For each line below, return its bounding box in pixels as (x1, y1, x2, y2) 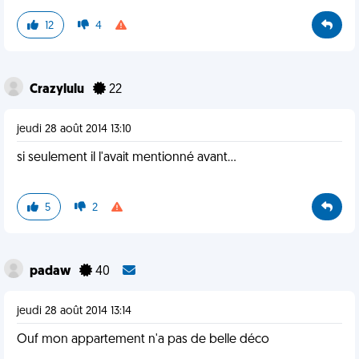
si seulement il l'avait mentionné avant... (17, 151, 236, 164)
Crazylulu (30, 83, 87, 96)
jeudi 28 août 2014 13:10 (17, 123, 131, 135)
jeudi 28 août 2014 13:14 (17, 305, 131, 317)
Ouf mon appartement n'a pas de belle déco (17, 333, 269, 346)
